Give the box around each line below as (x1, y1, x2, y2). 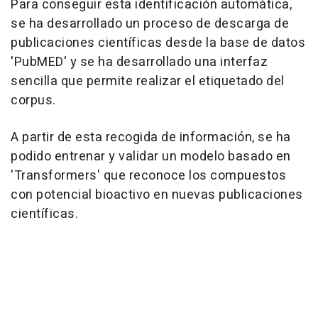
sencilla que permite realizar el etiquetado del (11, 71, 285, 91)
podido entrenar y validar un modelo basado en (11, 146, 291, 166)
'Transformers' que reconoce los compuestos (11, 165, 286, 185)
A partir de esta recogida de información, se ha (11, 127, 291, 147)
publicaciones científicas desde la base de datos (11, 33, 305, 53)
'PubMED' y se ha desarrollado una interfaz (11, 52, 268, 72)
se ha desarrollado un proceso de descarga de (11, 13, 289, 33)
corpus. (11, 90, 56, 110)
